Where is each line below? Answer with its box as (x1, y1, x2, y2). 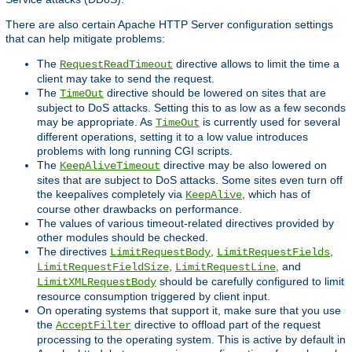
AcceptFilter (56, 319, 131, 332)
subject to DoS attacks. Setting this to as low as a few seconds (37, 101, 346, 115)
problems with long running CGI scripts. (37, 145, 233, 158)
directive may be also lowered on (160, 159, 327, 172)
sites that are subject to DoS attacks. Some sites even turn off (37, 174, 343, 187)
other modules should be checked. (37, 231, 208, 244)
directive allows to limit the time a (173, 57, 339, 71)
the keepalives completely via (37, 188, 185, 201)
